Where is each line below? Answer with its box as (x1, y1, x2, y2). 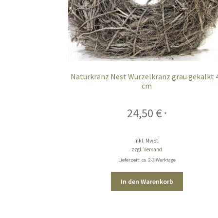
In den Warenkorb (120, 177, 173, 186)
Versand (144, 146, 163, 153)
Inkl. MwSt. (134, 137, 160, 144)
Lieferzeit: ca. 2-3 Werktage (118, 157, 176, 163)
